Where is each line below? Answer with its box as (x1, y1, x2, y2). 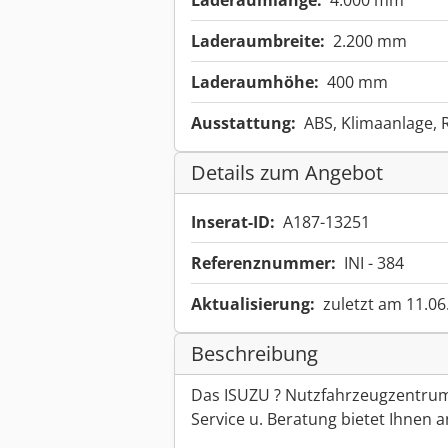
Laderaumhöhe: (191, 71, 319, 94)
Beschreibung (191, 340, 318, 368)
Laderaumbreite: (191, 30, 325, 53)
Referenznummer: (191, 252, 336, 275)
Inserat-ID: (191, 211, 275, 234)
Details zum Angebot (191, 159, 383, 187)
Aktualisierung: (191, 293, 315, 316)
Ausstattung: (191, 112, 296, 135)
